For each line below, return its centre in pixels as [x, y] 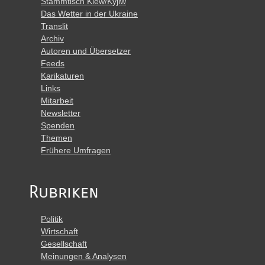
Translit [54, 26]
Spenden [58, 125]
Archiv [52, 38]
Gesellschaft [64, 244]
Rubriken [64, 192]
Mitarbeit [57, 101]
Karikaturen [62, 76]
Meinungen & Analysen [84, 256]
